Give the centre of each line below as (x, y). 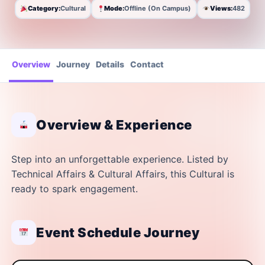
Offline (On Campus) (158, 9)
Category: (44, 9)
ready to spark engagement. (75, 188)
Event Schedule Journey (118, 232)
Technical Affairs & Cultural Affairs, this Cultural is (123, 174)
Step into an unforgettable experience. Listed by (120, 159)
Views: (221, 9)
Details (110, 64)
